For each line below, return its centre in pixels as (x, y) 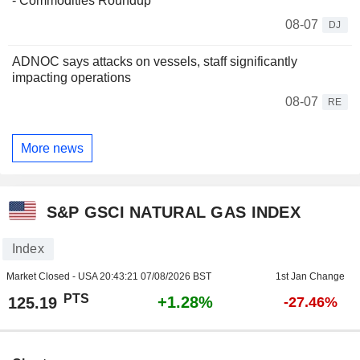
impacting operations (72, 78)
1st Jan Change (310, 277)
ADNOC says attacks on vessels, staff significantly (155, 62)
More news (52, 148)
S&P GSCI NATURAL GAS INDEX (173, 212)
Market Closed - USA (53, 277)
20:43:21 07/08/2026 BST (155, 277)
